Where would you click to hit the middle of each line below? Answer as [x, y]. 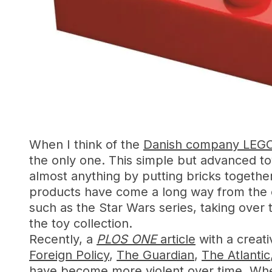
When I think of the [86, 144]
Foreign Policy [69, 255]
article [176, 239]
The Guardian [155, 255]
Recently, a [63, 239]
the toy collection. [81, 223]
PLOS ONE [127, 239]
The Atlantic [236, 255]
